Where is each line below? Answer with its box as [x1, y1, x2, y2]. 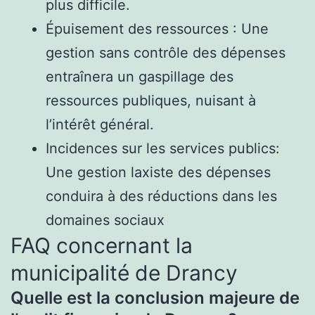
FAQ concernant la [11, 232, 193, 258]
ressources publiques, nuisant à [46, 91, 256, 109]
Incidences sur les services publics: [46, 139, 280, 157]
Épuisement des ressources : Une [46, 20, 269, 37]
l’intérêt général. [46, 115, 154, 133]
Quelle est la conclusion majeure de [11, 287, 300, 308]
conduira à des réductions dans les [46, 187, 277, 205]
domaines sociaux [46, 211, 165, 229]
